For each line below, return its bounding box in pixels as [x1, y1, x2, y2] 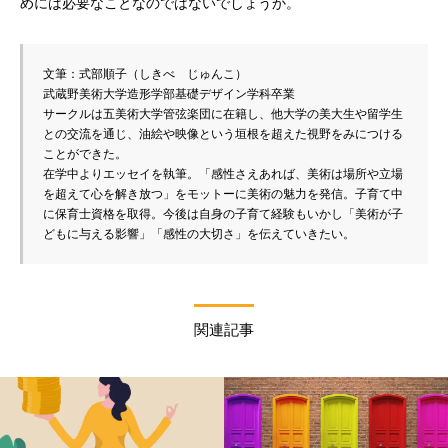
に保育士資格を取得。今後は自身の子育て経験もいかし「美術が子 [43, 206, 403, 221]
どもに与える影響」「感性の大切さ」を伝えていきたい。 [43, 226, 355, 241]
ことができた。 [43, 146, 127, 161]
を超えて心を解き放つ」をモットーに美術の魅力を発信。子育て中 [43, 186, 403, 201]
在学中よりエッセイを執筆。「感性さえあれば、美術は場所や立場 [43, 166, 403, 181]
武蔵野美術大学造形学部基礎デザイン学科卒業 [43, 86, 295, 101]
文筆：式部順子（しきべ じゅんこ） [43, 66, 247, 81]
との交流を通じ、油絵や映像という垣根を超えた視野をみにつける [43, 126, 403, 141]
